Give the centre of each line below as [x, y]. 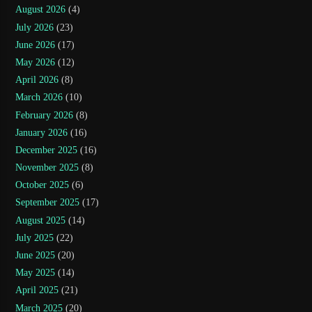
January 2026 [42, 132]
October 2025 [42, 185]
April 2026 [37, 80]
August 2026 [41, 10]
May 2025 [36, 273]
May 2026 [36, 62]
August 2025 [41, 220]
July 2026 [35, 27]
